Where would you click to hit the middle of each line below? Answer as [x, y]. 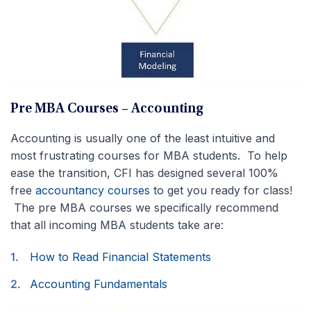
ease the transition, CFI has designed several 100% [144, 173]
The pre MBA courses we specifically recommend [144, 208]
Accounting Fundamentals [99, 284]
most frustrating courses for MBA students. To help [149, 156]
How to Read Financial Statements [120, 257]
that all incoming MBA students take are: [117, 225]
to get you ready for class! [221, 191]
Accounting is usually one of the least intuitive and [143, 138]
